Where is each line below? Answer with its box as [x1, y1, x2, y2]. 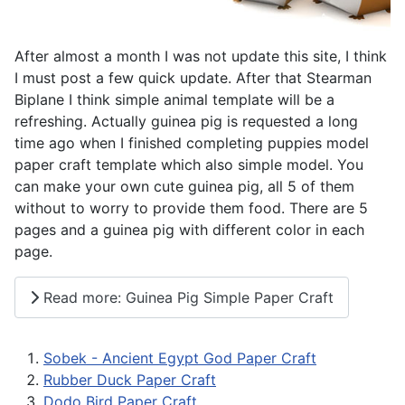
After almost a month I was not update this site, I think [14, 47, 387, 66]
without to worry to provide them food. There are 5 [14, 199, 368, 218]
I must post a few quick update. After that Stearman [14, 69, 372, 88]
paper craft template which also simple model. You [14, 155, 363, 174]
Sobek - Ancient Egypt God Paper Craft [43, 348, 316, 367]
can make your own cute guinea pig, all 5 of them [14, 177, 354, 196]
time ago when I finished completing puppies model [14, 134, 369, 153]
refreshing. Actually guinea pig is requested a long [14, 112, 358, 131]
